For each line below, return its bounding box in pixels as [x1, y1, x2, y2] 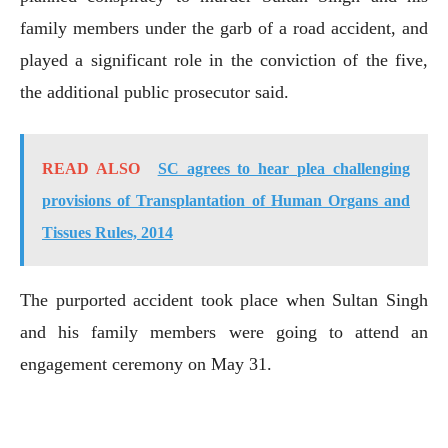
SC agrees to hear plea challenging [157, 159, 410, 177]
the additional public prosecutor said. [20, 81, 289, 102]
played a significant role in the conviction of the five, [20, 49, 428, 70]
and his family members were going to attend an [20, 321, 428, 342]
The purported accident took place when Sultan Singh [20, 289, 428, 310]
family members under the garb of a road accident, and [20, 17, 428, 38]
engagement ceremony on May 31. [20, 353, 272, 374]
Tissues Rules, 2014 [42, 223, 173, 241]
